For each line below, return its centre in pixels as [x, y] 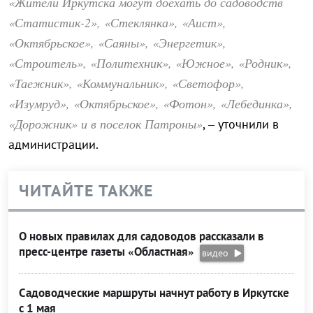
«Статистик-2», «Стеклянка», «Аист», [117, 23]
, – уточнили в [241, 124]
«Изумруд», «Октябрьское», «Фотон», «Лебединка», [151, 104]
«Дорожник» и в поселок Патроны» [105, 124]
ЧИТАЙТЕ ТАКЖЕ [86, 191]
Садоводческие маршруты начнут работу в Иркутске [154, 293]
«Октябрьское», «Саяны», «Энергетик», [117, 43]
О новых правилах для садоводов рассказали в [141, 236]
